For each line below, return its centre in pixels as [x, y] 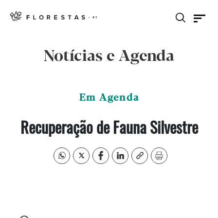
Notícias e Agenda [109, 56]
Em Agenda [109, 98]
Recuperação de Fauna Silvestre [109, 127]
